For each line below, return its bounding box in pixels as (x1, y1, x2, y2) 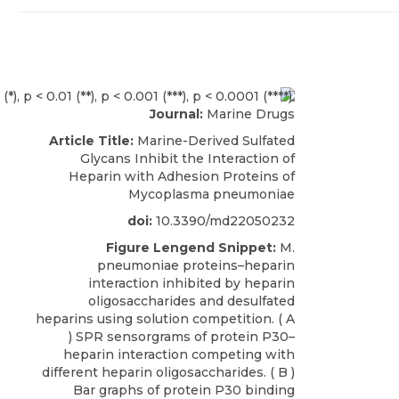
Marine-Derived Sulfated (134, 133, 295, 150)
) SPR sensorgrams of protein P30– (69, 329, 295, 346)
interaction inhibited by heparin (88, 275, 295, 292)
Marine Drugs (203, 106, 295, 123)
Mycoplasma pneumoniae (128, 186, 295, 203)
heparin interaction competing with (63, 346, 295, 363)
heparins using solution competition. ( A (36, 311, 295, 328)
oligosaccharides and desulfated (88, 293, 295, 310)
